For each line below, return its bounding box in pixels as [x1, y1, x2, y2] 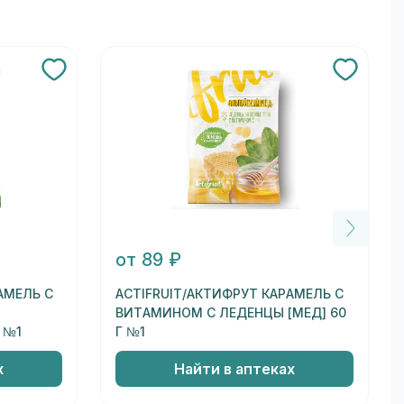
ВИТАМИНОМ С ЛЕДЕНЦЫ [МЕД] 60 [115, 306, 347, 321]
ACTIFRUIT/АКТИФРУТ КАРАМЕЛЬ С [115, 287, 344, 302]
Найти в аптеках [174, 361, 296, 377]
